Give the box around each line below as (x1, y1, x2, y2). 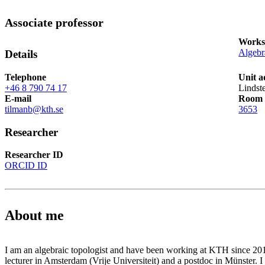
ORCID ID (5, 160, 47, 171)
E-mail (5, 93, 31, 104)
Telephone (5, 72, 46, 82)
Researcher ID (5, 150, 63, 160)
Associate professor (5, 16, 104, 30)
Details (5, 48, 37, 61)
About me (5, 208, 64, 224)
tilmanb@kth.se (5, 104, 63, 114)
